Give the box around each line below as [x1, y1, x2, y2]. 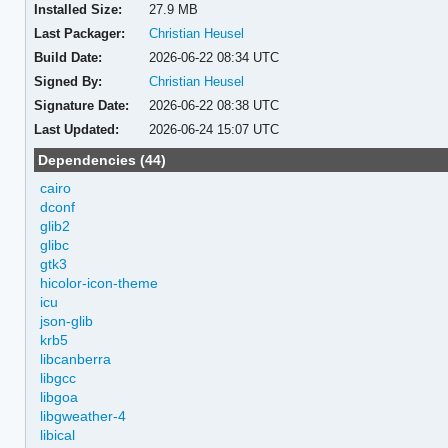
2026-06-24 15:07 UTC [149, 121, 280, 137]
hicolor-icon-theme [40, 274, 159, 291]
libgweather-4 [40, 407, 127, 424]
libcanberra [40, 350, 112, 367]
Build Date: [33, 49, 102, 65]
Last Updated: [33, 121, 119, 137]
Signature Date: [33, 97, 129, 113]
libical [40, 426, 76, 443]
